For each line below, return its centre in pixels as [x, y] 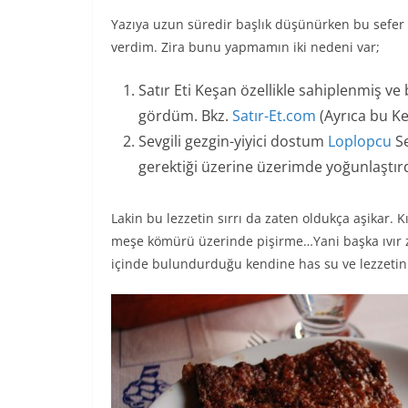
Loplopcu [360, 141]
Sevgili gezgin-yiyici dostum [233, 141]
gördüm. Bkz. [185, 115]
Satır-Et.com [274, 115]
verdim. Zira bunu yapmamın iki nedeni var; [245, 46]
